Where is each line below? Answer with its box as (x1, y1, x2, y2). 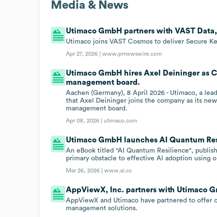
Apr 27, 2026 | (66, 50, 103, 57)
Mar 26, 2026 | (66, 167, 105, 173)
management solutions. (66, 204, 138, 212)
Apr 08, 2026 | (66, 117, 104, 124)
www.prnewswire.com (102, 50, 162, 57)
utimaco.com (104, 117, 138, 124)
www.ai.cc (104, 167, 132, 173)
